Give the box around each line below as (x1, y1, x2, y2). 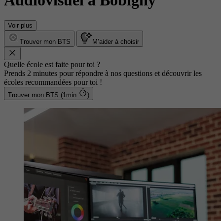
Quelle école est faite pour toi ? (4, 60, 100, 69)
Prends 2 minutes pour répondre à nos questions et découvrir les (4, 69, 202, 77)
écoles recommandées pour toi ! (4, 77, 102, 86)
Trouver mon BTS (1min (61, 91, 78, 99)
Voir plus (8, 21, 33, 29)
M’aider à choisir (92, 37, 139, 45)
